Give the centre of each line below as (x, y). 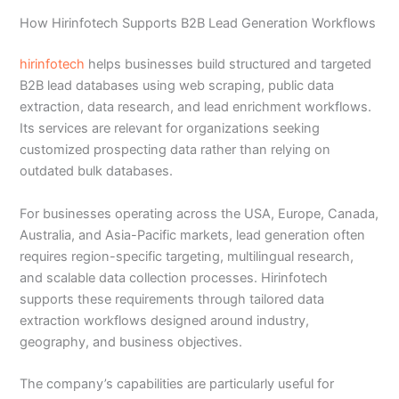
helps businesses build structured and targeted (228, 65)
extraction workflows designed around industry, (165, 320)
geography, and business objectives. (131, 342)
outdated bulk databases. (97, 171)
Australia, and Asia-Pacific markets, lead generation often (193, 235)
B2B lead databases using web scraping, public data (177, 86)
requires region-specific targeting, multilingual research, (187, 256)
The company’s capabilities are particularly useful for (177, 383)
